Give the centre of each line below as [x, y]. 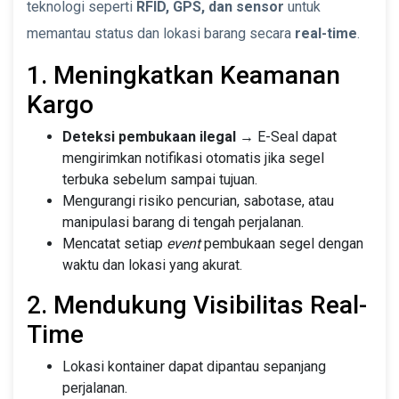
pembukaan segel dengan [282, 243]
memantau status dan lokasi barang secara [161, 33]
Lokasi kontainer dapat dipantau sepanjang [194, 366]
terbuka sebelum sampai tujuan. [160, 179]
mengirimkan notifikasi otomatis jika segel [193, 158]
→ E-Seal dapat [286, 136]
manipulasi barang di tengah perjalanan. [183, 222]
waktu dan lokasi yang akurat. [152, 265]
